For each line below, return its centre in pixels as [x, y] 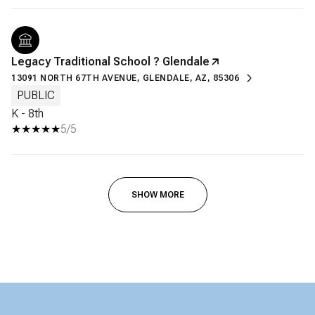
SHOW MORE [157, 194]
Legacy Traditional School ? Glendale [110, 61]
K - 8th [27, 113]
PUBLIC [36, 95]
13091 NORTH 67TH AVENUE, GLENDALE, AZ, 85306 [125, 78]
